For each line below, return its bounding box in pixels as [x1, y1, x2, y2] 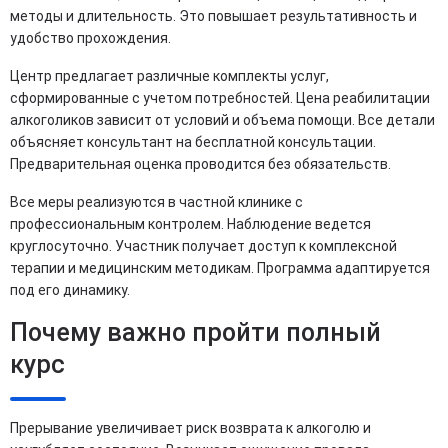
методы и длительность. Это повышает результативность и [10, 8, 417, 25]
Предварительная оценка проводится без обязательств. [10, 156, 391, 173]
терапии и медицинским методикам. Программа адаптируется [10, 260, 430, 277]
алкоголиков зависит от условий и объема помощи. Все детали [10, 112, 435, 129]
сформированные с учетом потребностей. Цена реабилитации [10, 90, 430, 107]
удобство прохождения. [10, 30, 171, 47]
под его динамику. [10, 282, 130, 299]
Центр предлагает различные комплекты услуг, [10, 68, 329, 85]
